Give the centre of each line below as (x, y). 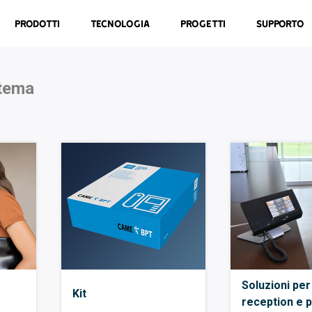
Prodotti (38, 24)
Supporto (281, 24)
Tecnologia (120, 24)
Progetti (203, 24)
